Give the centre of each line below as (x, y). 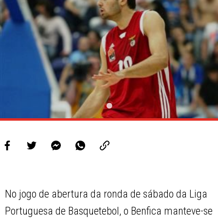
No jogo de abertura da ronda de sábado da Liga (106, 194)
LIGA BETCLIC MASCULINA (69, 33)
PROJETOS (38, 14)
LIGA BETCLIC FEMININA (64, 51)
